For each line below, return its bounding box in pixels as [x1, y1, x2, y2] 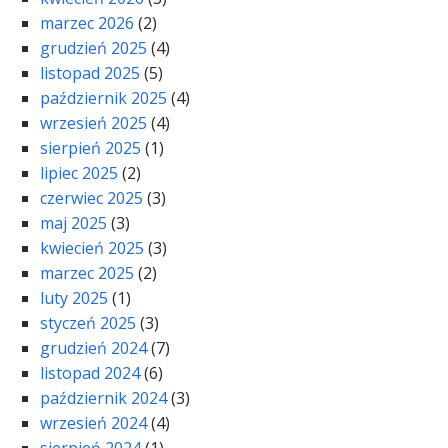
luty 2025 [40, 287, 108, 310]
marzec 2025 [40, 262, 134, 285]
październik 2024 [40, 387, 167, 410]
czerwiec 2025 [40, 187, 143, 210]
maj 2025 [40, 212, 107, 235]
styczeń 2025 [40, 312, 136, 335]
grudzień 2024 [40, 337, 147, 360]
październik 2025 [40, 87, 167, 110]
